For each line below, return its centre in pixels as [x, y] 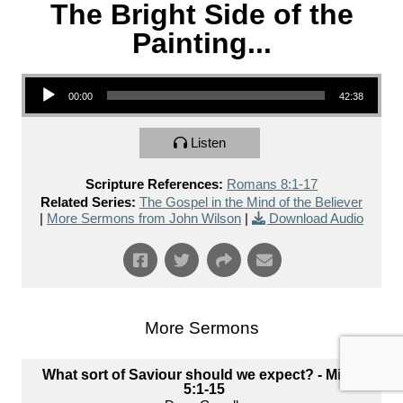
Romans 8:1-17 [272, 184]
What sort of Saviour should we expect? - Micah [204, 375]
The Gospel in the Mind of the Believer [251, 202]
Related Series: [88, 202]
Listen [208, 143]
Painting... [201, 44]
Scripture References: [154, 184]
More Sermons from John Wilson [144, 219]
